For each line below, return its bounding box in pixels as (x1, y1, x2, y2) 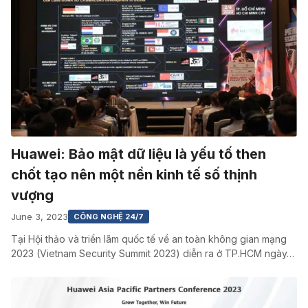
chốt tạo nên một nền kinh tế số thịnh (11, 166, 257, 184)
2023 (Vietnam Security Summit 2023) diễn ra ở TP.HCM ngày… (11, 247, 294, 260)
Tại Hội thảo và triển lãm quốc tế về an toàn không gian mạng (11, 233, 287, 245)
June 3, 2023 (11, 210, 68, 222)
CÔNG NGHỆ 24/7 (74, 212, 144, 222)
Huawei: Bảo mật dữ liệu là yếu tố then (11, 146, 266, 163)
